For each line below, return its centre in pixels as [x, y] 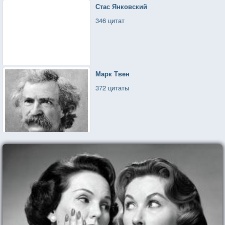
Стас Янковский [122, 6]
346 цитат [110, 20]
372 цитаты [113, 87]
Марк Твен [113, 73]
